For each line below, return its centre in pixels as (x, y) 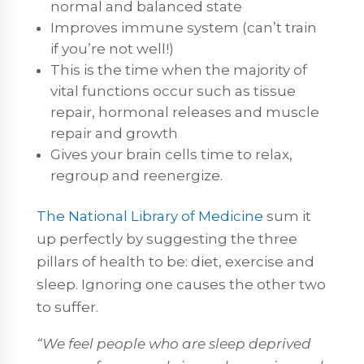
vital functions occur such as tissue (173, 91)
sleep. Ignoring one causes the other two (181, 284)
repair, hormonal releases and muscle (184, 112)
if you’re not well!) (112, 48)
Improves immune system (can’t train (183, 27)
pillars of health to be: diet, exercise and (175, 261)
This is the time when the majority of (178, 69)
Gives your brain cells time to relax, (171, 154)
